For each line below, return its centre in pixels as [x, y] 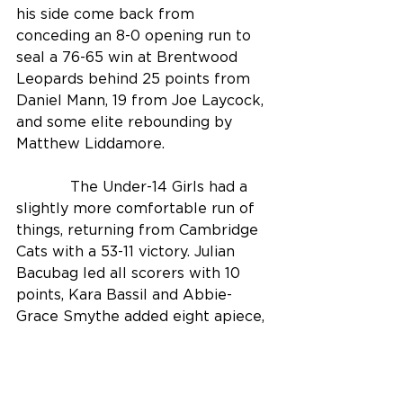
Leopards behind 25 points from [135, 80]
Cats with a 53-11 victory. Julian [128, 252]
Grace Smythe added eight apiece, [143, 317]
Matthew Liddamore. [93, 144]
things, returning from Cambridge [139, 231]
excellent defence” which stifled [135, 382]
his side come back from [107, 15]
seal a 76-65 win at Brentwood [129, 58]
